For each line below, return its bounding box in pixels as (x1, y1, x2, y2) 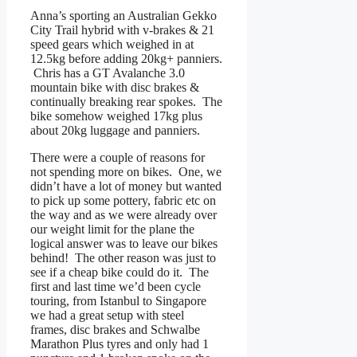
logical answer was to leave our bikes (30, 237, 218, 251)
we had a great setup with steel (30, 308, 184, 323)
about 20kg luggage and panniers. (30, 124, 200, 138)
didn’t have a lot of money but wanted (30, 179, 222, 194)
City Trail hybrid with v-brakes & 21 (30, 23, 214, 37)
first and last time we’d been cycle (30, 280, 201, 294)
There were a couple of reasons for (30, 151, 205, 165)
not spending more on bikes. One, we (30, 165, 222, 179)
